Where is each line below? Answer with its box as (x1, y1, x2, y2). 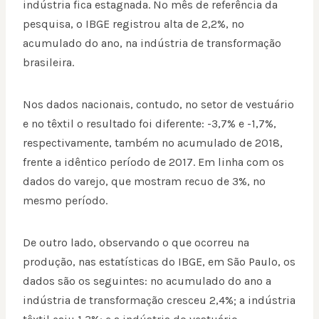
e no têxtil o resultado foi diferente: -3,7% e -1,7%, (23, 117, 276, 131)
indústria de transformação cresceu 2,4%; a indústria (23, 293, 296, 308)
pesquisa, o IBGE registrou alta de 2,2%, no (23, 17, 244, 31)
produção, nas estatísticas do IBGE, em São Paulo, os (23, 255, 296, 269)
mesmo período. (23, 194, 108, 208)
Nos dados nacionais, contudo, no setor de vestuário (23, 98, 294, 112)
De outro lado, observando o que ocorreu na (23, 236, 249, 250)
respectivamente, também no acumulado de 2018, (23, 136, 283, 150)
